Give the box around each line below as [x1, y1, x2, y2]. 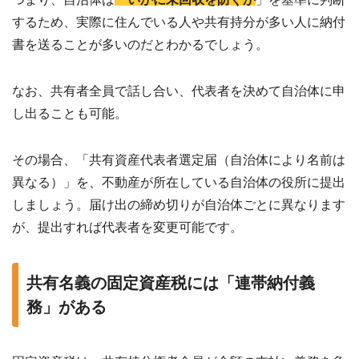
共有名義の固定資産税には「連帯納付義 [26, 273, 315, 292]
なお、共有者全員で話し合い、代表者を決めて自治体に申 [12, 83, 345, 98]
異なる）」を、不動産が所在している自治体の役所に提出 [12, 175, 345, 189]
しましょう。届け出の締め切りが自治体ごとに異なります [12, 197, 345, 212]
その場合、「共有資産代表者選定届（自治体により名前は [12, 152, 345, 167]
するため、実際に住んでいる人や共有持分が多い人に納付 [12, 14, 345, 29]
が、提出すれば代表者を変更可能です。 [12, 220, 243, 234]
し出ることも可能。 [12, 106, 127, 120]
